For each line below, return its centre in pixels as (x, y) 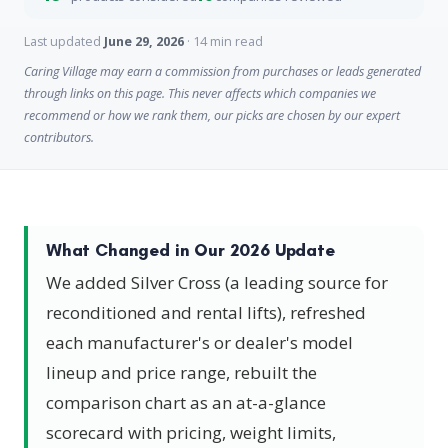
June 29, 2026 (144, 41)
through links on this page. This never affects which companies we (200, 93)
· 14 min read (223, 41)
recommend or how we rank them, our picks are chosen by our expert (212, 115)
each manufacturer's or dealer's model (199, 342)
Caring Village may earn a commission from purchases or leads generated (222, 71)
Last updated (64, 41)
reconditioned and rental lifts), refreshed (206, 312)
